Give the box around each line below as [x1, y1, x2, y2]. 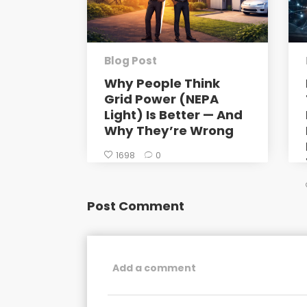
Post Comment [87, 197, 184, 214]
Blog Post [104, 53, 157, 68]
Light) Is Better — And [104, 106, 243, 123]
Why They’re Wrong [104, 122, 234, 139]
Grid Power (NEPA [104, 90, 219, 108]
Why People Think [104, 75, 220, 92]
